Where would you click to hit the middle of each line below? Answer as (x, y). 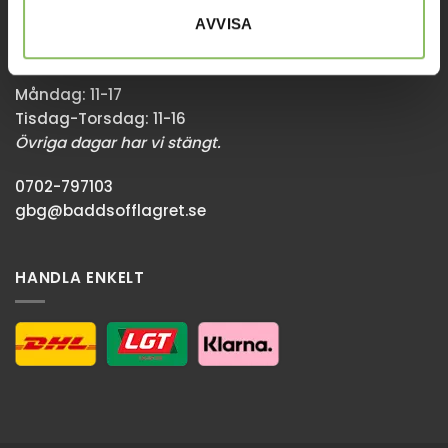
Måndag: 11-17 (68, 95)
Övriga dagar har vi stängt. (118, 143)
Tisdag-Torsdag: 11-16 (100, 119)
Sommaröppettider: (96, 51)
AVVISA (224, 23)
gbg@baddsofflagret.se (110, 210)
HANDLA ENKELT (80, 277)
